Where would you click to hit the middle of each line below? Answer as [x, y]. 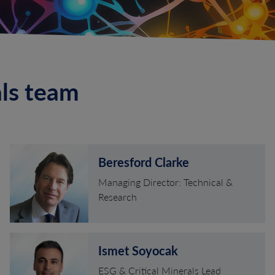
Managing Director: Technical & [165, 182]
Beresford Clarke [143, 162]
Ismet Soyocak [138, 250]
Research [117, 196]
